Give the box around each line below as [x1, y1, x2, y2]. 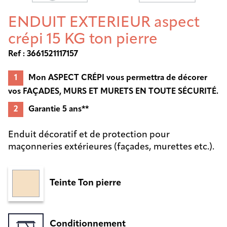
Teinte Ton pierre [50, 178, 121, 188]
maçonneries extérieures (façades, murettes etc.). [8, 142, 214, 152]
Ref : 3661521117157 [8, 50, 78, 58]
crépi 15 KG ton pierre [8, 31, 158, 48]
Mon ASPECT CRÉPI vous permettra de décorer [28, 73, 207, 82]
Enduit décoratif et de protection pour [8, 130, 170, 140]
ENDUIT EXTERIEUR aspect [8, 15, 200, 31]
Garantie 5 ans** [28, 105, 89, 113]
